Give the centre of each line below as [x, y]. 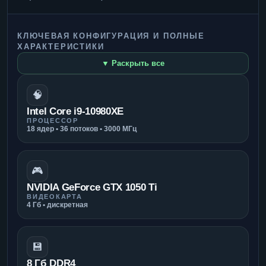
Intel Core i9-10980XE [75, 111]
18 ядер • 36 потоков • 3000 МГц [82, 129]
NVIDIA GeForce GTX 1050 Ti [92, 187]
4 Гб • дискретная [57, 205]
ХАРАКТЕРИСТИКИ [61, 46]
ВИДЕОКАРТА [55, 196]
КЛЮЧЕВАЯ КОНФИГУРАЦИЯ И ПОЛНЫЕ [111, 36]
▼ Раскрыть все [133, 63]
